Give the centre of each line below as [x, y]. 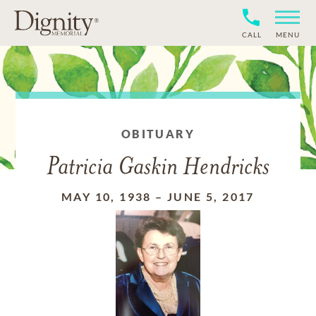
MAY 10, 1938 [107, 196]
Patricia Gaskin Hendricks [158, 168]
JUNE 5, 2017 [211, 196]
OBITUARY [158, 134]
